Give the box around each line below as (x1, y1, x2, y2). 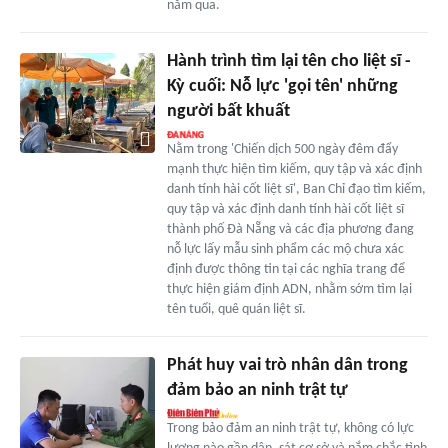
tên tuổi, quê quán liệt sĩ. (166, 301, 306, 317)
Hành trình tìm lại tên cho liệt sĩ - (166, 51, 411, 71)
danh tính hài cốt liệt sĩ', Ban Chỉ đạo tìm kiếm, (166, 181, 426, 197)
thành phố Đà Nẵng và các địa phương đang (166, 221, 414, 237)
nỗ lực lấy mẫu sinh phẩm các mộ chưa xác (166, 241, 404, 257)
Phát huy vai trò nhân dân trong (166, 355, 408, 375)
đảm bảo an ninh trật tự (166, 380, 348, 400)
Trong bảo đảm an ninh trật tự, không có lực (166, 420, 414, 436)
